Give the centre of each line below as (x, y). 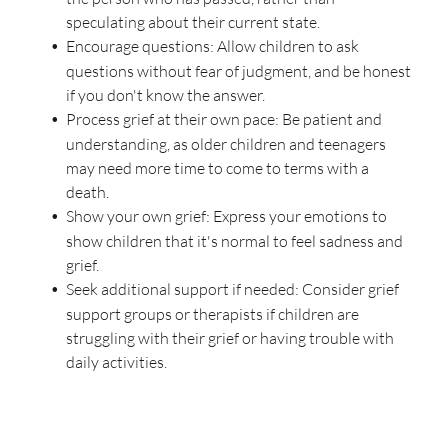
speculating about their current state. (192, 22)
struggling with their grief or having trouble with (229, 338)
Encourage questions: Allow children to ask (212, 46)
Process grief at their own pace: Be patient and (223, 119)
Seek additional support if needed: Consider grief (232, 289)
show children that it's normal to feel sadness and (234, 241)
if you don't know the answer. (165, 95)
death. (87, 192)
